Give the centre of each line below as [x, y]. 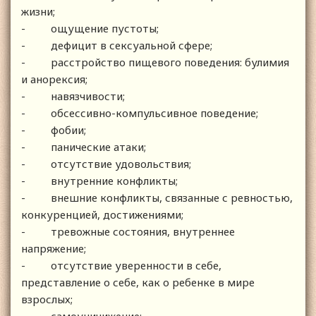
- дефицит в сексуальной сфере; [117, 45]
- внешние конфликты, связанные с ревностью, [157, 198]
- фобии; [54, 130]
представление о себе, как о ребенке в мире [138, 282]
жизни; [38, 12]
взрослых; [47, 299]
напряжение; [54, 249]
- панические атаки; [84, 147]
